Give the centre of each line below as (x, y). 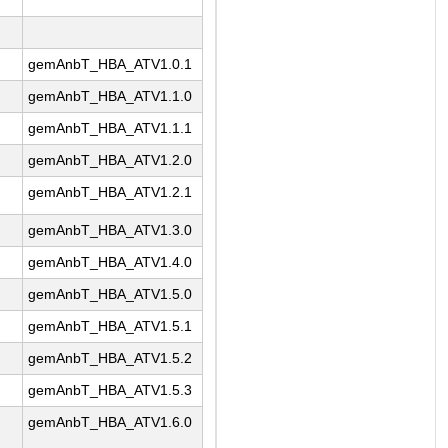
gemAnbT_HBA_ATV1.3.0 (110, 230)
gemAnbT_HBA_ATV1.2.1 (110, 192)
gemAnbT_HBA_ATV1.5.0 (110, 294)
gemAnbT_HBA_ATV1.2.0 (110, 160)
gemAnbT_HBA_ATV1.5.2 (110, 358)
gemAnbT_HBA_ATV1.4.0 (110, 262)
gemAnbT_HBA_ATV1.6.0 (110, 422)
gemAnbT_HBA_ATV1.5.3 (110, 390)
